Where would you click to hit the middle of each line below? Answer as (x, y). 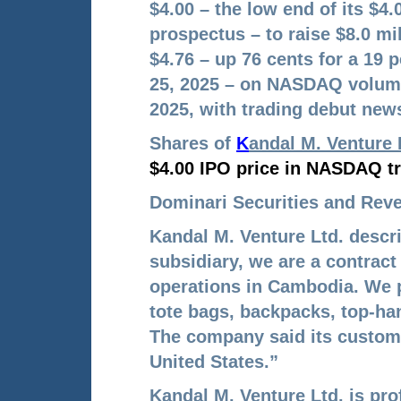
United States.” (214, 362)
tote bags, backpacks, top (259, 311)
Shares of (193, 143)
